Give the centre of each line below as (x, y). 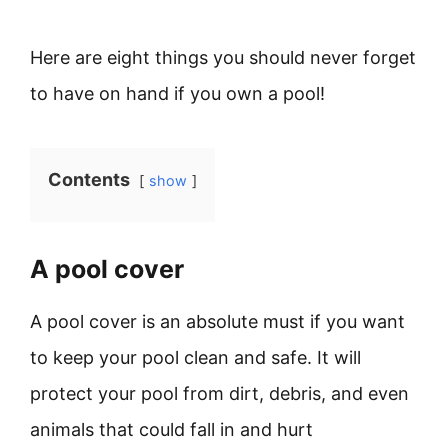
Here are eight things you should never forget (223, 57)
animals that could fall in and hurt (171, 429)
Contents (89, 179)
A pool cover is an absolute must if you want (217, 321)
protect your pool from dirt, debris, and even (219, 393)
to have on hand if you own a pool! (177, 93)
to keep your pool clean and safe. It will (195, 357)
